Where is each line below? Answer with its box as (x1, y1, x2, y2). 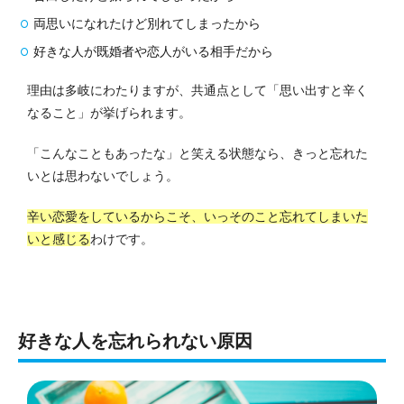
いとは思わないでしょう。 (27, 168, 179, 183)
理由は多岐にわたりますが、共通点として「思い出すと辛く (27, 82, 368, 97)
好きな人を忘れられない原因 (18, 330, 252, 351)
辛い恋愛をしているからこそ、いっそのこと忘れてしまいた (27, 208, 368, 224)
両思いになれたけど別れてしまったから (33, 15, 261, 31)
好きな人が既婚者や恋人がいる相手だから (33, 43, 273, 59)
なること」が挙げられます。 (27, 105, 191, 120)
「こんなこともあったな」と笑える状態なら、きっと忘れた (27, 145, 368, 161)
